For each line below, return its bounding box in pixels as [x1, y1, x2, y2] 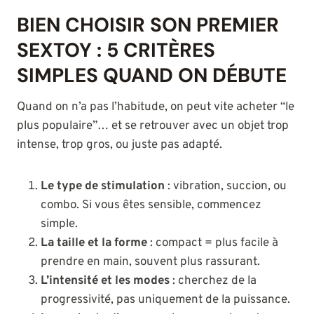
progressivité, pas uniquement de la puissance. [41, 292, 290, 308]
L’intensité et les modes [41, 273, 170, 289]
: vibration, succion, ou [165, 179, 287, 195]
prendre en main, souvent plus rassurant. [41, 254, 260, 271]
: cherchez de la [170, 273, 257, 289]
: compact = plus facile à [147, 235, 278, 252]
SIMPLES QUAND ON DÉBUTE [17, 62, 287, 89]
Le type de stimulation [41, 179, 165, 195]
